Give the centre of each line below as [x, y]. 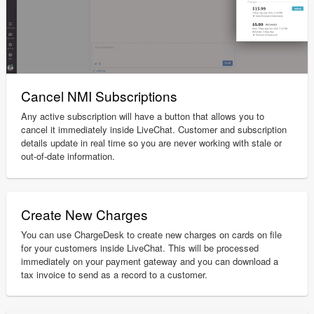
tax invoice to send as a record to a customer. [115, 274]
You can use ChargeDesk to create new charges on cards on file [152, 234]
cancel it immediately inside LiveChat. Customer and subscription [154, 130]
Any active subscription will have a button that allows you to [143, 116]
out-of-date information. [68, 156]
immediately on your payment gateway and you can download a [150, 261]
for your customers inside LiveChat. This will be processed [140, 247]
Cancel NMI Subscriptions [100, 96]
